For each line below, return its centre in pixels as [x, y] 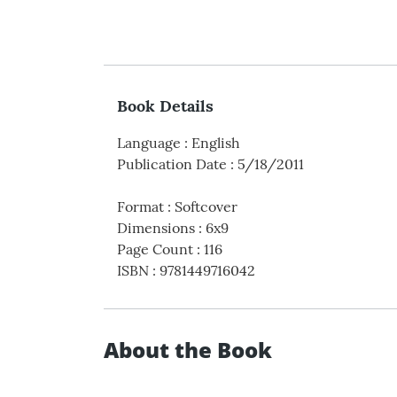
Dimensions [156, 228]
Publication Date [172, 164]
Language [149, 143]
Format [140, 207]
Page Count [155, 249]
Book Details [165, 106]
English [216, 143]
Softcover [206, 207]
